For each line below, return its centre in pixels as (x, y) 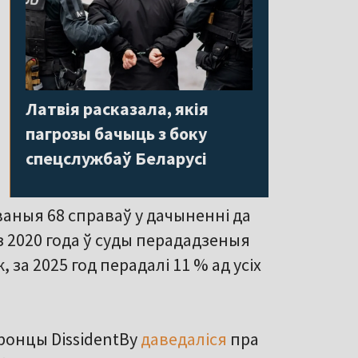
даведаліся (184, 339)
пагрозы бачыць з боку (116, 133)
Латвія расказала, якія (117, 108)
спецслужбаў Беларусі (116, 158)
